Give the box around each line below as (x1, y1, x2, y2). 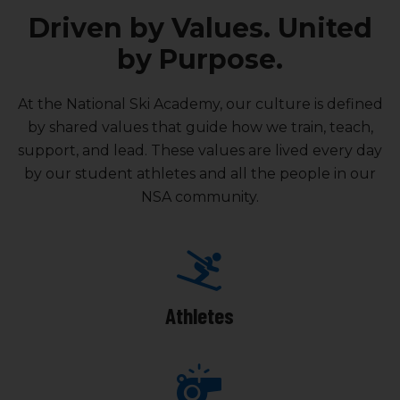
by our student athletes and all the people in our (24, 165, 376, 182)
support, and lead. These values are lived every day (18, 142, 382, 159)
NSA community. (141, 188, 259, 205)
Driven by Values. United (28, 12, 372, 45)
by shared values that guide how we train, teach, (27, 119, 373, 136)
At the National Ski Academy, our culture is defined (17, 96, 383, 112)
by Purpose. (117, 43, 283, 76)
